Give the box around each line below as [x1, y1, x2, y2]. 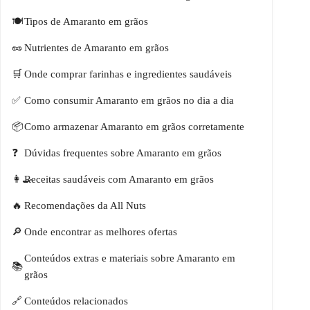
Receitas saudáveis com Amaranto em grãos [24, 174, 214, 185]
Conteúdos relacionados [24, 295, 128, 307]
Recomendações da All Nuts [24, 200, 146, 212]
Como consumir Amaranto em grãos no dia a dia [24, 95, 234, 107]
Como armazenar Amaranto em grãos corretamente [24, 121, 244, 133]
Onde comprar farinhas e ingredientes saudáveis [24, 69, 232, 80]
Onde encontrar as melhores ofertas [24, 226, 177, 238]
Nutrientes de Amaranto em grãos [24, 42, 169, 54]
